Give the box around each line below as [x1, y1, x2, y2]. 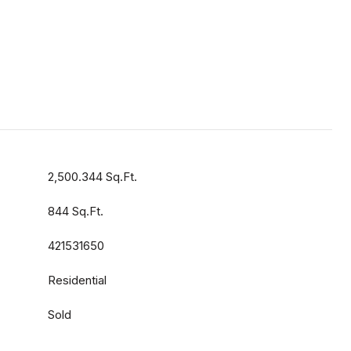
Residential [48, 273, 107, 288]
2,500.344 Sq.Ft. [48, 169, 137, 184]
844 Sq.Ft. [48, 204, 103, 219]
